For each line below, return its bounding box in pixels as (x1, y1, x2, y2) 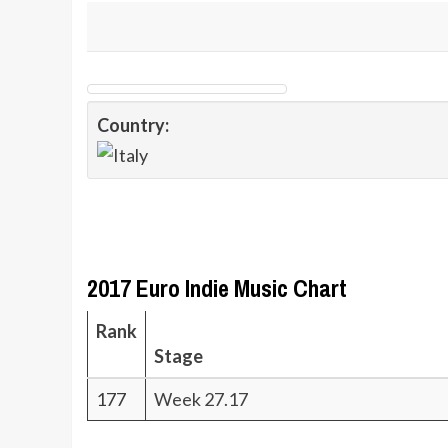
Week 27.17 (154, 388, 248, 411)
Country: (97, 114, 169, 136)
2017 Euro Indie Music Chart (87, 272, 347, 305)
